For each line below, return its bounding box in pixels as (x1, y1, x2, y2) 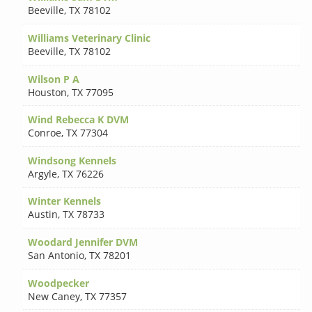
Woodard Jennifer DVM (28, 235, 139, 249)
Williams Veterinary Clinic (28, 31, 151, 45)
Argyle (28, 166, 58, 180)
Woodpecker (28, 276, 90, 290)
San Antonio (28, 249, 85, 263)
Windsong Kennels (28, 153, 117, 167)
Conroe (28, 126, 62, 140)
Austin (28, 208, 58, 221)
